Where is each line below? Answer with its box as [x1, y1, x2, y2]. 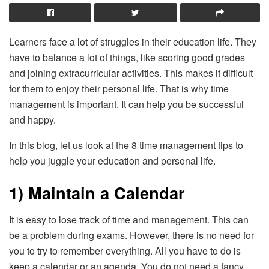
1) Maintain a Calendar [9, 181, 185, 205]
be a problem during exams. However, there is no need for [9, 228, 254, 243]
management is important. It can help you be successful [9, 97, 244, 111]
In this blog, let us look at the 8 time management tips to [9, 138, 243, 152]
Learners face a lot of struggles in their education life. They [9, 34, 256, 49]
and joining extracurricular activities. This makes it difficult [9, 65, 253, 80]
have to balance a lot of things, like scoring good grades [9, 50, 245, 64]
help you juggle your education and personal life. [9, 153, 218, 168]
